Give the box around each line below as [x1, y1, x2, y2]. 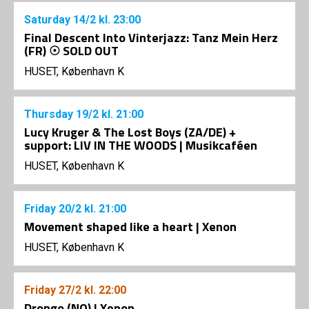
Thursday [24, 108, 76, 121]
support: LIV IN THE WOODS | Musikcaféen [24, 136, 257, 155]
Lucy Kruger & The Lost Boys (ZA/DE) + [24, 123, 236, 142]
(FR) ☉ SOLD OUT [24, 41, 119, 61]
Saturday [24, 13, 73, 27]
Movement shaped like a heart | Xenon [24, 217, 237, 237]
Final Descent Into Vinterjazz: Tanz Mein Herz [24, 28, 278, 48]
